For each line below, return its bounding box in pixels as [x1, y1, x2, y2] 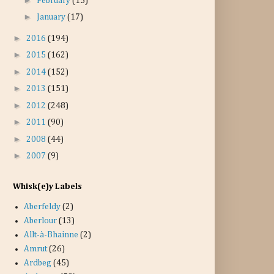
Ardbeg [23, 259, 51, 267]
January [36, 13, 67, 21]
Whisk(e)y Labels [13, 182, 82, 191]
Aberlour [23, 217, 57, 225]
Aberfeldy [23, 202, 61, 211]
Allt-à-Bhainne [23, 231, 78, 239]
